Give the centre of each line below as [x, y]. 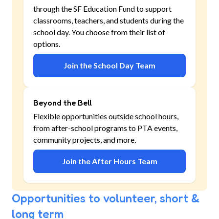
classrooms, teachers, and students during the [109, 20]
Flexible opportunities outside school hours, [106, 116]
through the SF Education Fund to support [102, 9]
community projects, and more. [85, 140]
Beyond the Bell [63, 103]
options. [47, 44]
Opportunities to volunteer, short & [106, 198]
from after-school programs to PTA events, [105, 128]
